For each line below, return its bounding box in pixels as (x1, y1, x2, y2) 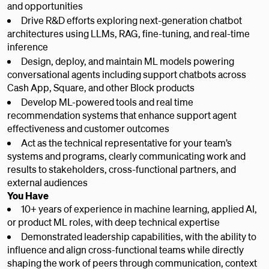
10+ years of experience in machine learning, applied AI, (21, 202, 257, 215)
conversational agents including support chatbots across (7, 68, 246, 80)
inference (7, 40, 48, 53)
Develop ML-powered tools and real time (21, 95, 193, 108)
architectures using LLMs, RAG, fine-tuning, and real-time (7, 27, 250, 40)
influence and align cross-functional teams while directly (7, 243, 244, 256)
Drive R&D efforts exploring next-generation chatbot (21, 14, 242, 26)
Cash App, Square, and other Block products (7, 81, 195, 94)
